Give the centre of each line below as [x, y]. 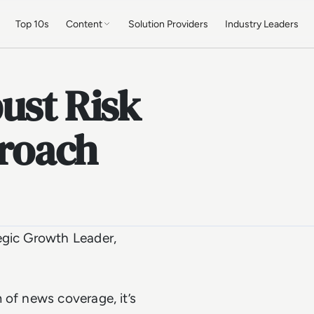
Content [84, 24]
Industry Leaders [262, 24]
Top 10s [33, 24]
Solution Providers [169, 24]
